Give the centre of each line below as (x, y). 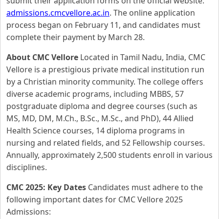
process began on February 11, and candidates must (103, 25)
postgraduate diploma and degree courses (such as (102, 106)
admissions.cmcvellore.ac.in (58, 13)
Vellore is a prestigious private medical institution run (105, 69)
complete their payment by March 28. (76, 37)
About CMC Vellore (42, 57)
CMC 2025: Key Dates (46, 187)
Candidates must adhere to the (144, 187)
